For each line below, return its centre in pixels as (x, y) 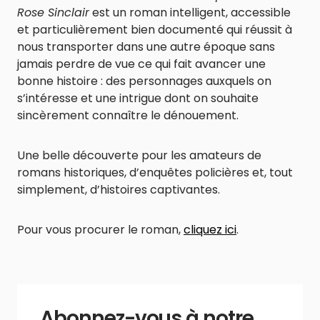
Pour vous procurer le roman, (100, 230)
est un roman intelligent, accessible (190, 13)
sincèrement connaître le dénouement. (128, 116)
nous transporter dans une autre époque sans (146, 47)
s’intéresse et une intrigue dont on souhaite (138, 99)
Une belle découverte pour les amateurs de (139, 156)
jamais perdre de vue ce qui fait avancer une (141, 64)
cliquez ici (210, 230)
